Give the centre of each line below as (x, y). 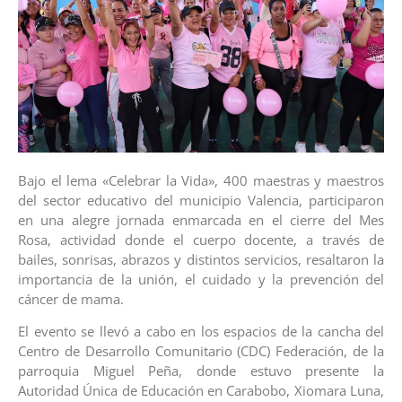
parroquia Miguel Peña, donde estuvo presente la (201, 371)
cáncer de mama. (71, 298)
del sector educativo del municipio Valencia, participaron (201, 200)
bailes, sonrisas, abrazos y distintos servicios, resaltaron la (201, 259)
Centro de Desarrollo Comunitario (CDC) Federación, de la (201, 351)
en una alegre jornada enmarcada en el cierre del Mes (201, 219)
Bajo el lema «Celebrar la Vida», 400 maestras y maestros (201, 180)
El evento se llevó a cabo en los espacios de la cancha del (201, 332)
